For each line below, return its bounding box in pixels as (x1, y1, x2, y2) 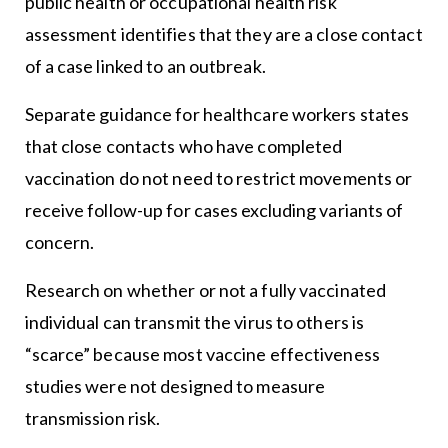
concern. (24, 231, 95, 254)
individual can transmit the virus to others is (24, 311, 365, 334)
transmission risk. (24, 407, 161, 430)
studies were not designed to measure (24, 375, 326, 398)
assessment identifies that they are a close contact (24, 23, 423, 46)
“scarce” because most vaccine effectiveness (24, 343, 380, 366)
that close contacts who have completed (24, 135, 343, 158)
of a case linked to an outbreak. (24, 55, 266, 78)
